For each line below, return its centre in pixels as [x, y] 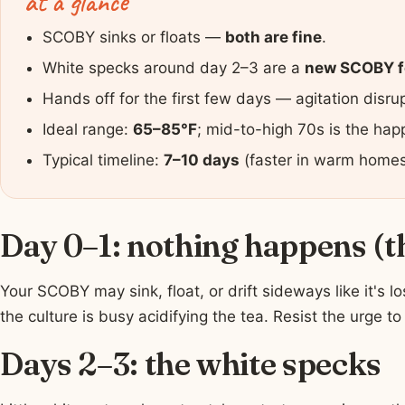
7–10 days [201, 160]
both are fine [273, 37]
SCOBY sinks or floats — [133, 37]
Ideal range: [87, 129]
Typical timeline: [103, 160]
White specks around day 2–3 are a [173, 67]
